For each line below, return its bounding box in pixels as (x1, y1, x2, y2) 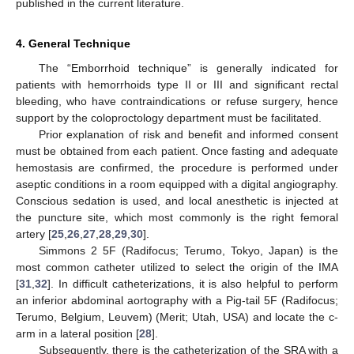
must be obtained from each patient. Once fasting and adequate (16, 144, 338, 157)
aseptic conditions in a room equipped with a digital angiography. (16, 177, 338, 190)
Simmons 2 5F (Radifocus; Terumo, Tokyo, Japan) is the (38, 243, 338, 257)
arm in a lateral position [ (16, 326, 139, 340)
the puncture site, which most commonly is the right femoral (16, 210, 338, 224)
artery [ (16, 227, 51, 240)
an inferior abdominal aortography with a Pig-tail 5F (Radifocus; (16, 293, 338, 307)
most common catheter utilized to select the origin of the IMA (16, 260, 338, 273)
